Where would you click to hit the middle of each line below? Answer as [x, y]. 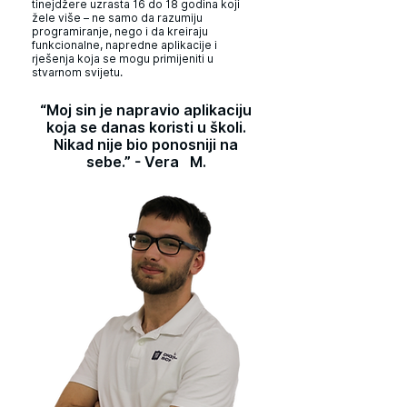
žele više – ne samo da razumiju [117, 18]
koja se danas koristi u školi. [146, 128]
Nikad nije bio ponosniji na [146, 145]
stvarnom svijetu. [77, 72]
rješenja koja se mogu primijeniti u [123, 59]
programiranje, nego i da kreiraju [120, 31]
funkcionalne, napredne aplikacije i [124, 45]
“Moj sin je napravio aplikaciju [146, 110]
